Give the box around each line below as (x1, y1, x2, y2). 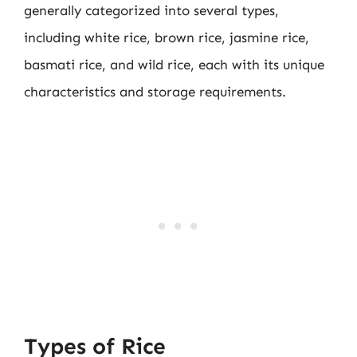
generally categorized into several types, (24, 2, 279, 18)
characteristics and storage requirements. (24, 84, 286, 100)
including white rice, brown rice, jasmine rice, (24, 29, 309, 45)
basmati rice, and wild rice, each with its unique (24, 57, 324, 73)
